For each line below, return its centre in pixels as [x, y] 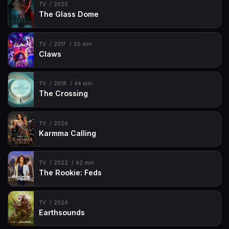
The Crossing [64, 94]
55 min [83, 44]
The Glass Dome [69, 14]
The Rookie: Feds [71, 173]
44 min [83, 84]
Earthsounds [62, 212]
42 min [85, 163]
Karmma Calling [68, 133]
